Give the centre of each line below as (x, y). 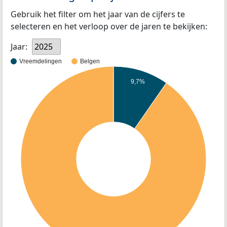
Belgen (90, 62)
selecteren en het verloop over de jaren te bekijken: (109, 27)
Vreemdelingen (41, 62)
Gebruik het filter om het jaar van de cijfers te (98, 14)
